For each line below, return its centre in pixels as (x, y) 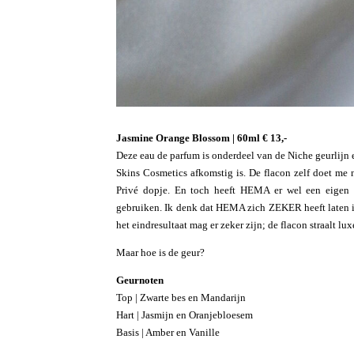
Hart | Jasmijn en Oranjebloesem (185, 314)
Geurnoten (140, 280)
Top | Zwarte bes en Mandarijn (181, 297)
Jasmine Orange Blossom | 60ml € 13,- (201, 137)
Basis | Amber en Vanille (168, 332)
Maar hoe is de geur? (160, 252)
